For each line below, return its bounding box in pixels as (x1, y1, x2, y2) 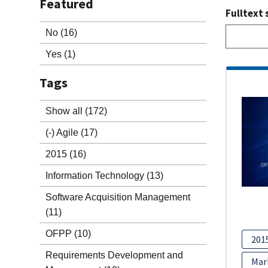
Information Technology (45, 170, 144, 181)
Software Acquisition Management (45, 192, 190, 202)
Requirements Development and (45, 250, 183, 260)
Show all (45, 106, 83, 116)
